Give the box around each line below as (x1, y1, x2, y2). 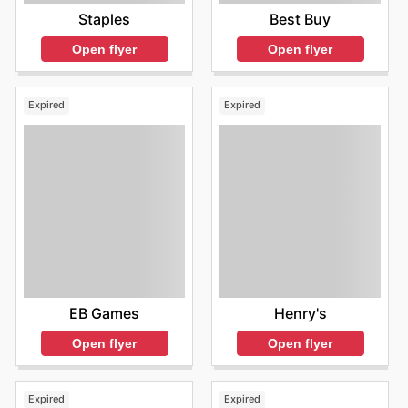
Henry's (273, 303, 327, 322)
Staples (78, 9, 130, 28)
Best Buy (270, 10, 331, 29)
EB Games (69, 303, 139, 322)
